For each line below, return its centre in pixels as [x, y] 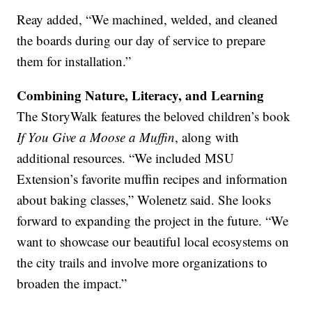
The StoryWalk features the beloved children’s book [154, 116]
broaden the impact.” [72, 283]
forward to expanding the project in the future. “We [153, 221]
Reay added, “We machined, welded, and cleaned [148, 19]
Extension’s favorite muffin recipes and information [153, 179]
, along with [207, 137]
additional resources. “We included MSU [126, 158]
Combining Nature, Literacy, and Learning [141, 95]
